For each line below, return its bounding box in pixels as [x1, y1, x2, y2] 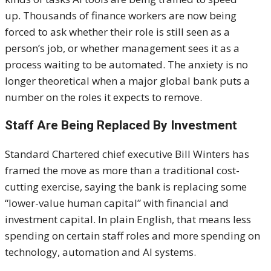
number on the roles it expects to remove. [5, 90, 202, 105]
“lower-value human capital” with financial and [5, 196, 229, 211]
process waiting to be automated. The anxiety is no [5, 57, 248, 72]
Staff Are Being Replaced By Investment [5, 118, 237, 133]
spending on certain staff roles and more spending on [5, 229, 260, 243]
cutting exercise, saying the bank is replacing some [5, 180, 247, 194]
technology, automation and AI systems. [5, 245, 196, 260]
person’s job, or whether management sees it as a [5, 41, 240, 56]
